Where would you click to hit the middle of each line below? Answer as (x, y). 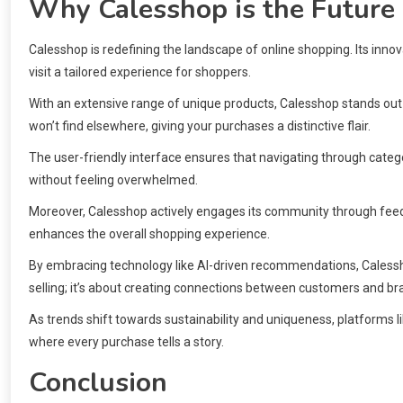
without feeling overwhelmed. (113, 180)
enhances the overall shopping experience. (149, 234)
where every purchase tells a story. (126, 342)
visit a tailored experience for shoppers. (140, 72)
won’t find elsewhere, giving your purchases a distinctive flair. (200, 126)
